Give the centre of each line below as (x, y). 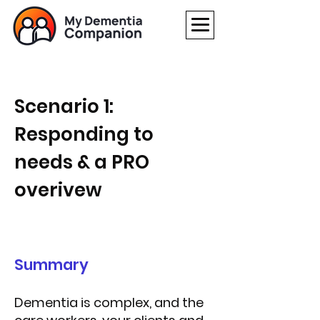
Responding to (84, 134)
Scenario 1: (64, 106)
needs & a (63, 162)
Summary (51, 265)
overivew (58, 190)
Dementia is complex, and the (109, 302)
